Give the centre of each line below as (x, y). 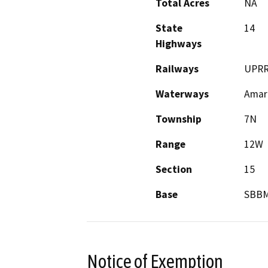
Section (174, 169)
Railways (177, 68)
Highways (179, 43)
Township (179, 119)
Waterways (182, 94)
